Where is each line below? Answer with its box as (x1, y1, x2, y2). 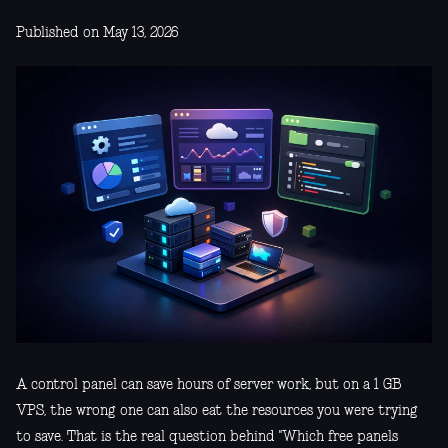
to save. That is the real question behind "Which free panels (16, 429, 398, 444)
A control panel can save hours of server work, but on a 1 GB (16, 377, 401, 392)
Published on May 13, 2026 (16, 25, 178, 40)
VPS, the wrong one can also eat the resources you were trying (16, 403, 418, 418)
